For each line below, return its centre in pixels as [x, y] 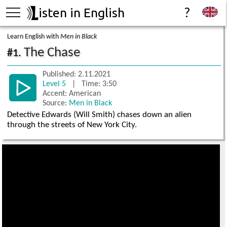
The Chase [52, 53]
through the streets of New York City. [72, 125]
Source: [56, 103]
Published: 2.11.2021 [77, 74]
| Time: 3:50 [92, 84]
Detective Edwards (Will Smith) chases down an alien [100, 115]
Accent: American [72, 94]
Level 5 [55, 84]
